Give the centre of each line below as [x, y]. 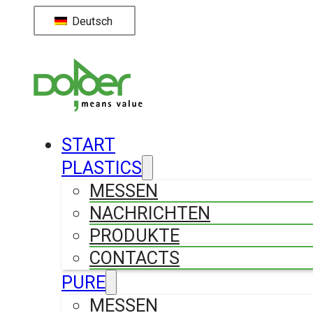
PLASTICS [102, 167]
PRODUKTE [134, 235]
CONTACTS [134, 257]
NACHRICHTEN [150, 213]
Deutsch [90, 21]
